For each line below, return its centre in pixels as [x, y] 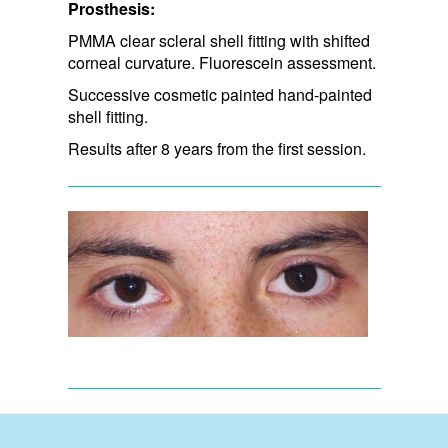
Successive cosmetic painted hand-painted [219, 94]
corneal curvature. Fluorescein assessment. [221, 62]
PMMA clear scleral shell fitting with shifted [218, 40]
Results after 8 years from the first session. [216, 148]
